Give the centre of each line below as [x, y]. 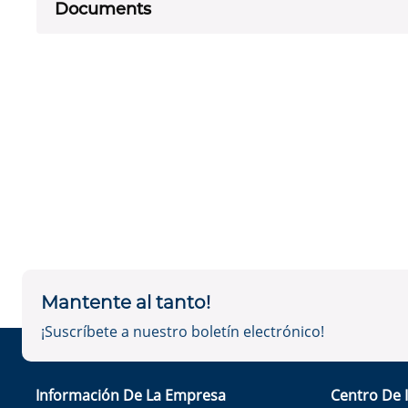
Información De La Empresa [131, 395]
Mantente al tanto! [126, 302]
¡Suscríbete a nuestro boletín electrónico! [183, 331]
